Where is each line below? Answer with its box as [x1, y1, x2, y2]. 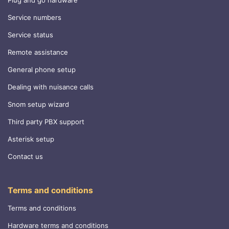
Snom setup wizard [8, 100, 69, 109]
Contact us [8, 152, 43, 161]
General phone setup [8, 65, 76, 74]
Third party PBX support [8, 118, 84, 126]
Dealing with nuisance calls [8, 83, 94, 91]
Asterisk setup [8, 135, 54, 144]
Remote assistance [8, 48, 68, 57]
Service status [8, 31, 53, 39]
